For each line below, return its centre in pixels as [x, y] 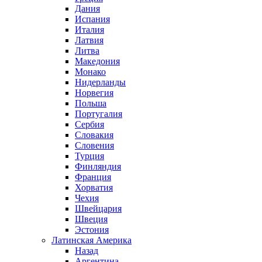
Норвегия [94, 93]
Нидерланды [100, 82]
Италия [89, 30]
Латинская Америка [92, 240]
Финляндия [98, 166]
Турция [89, 156]
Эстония [92, 230]
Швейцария [98, 208]
